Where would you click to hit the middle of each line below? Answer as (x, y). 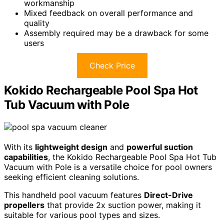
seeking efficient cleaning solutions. (71, 177)
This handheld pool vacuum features (74, 195)
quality (37, 23)
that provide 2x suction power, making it (123, 205)
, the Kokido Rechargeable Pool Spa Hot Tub (132, 157)
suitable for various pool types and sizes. (82, 215)
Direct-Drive (168, 195)
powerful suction (160, 147)
